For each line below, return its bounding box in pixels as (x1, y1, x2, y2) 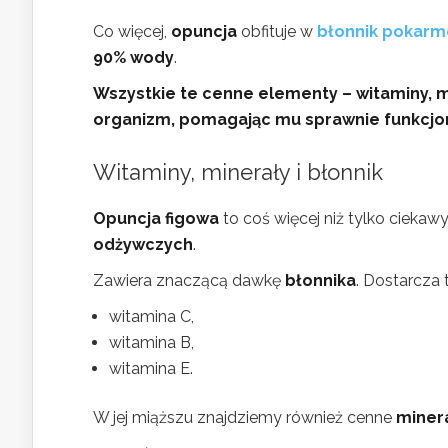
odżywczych (93, 235, 193, 254)
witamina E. (109, 359, 193, 378)
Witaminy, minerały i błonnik (93, 159, 383, 185)
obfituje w (237, 22, 317, 41)
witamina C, (109, 307, 194, 326)
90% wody (93, 48, 174, 67)
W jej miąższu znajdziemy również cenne (93, 408, 396, 427)
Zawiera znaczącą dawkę (93, 271, 285, 290)
